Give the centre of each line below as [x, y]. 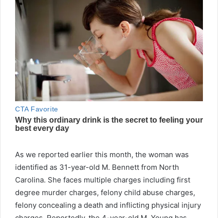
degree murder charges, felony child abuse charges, [105, 192]
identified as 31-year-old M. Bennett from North [97, 167]
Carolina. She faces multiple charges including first [103, 180]
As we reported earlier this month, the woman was [102, 154]
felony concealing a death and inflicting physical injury [108, 205]
